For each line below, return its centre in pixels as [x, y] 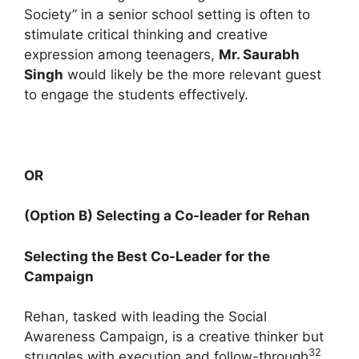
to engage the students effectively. [136, 94]
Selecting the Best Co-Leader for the [147, 256]
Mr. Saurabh [259, 54]
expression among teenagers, [121, 54]
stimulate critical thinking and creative [146, 34]
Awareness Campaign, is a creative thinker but [174, 337]
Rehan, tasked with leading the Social [145, 317]
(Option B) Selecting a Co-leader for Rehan [167, 216]
